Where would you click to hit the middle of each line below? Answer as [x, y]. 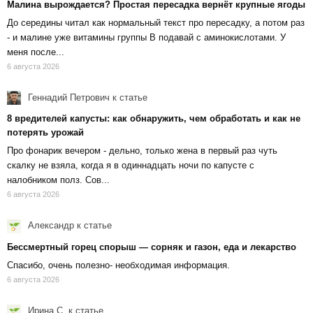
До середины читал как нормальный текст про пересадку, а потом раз [156, 22]
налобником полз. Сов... [58, 180]
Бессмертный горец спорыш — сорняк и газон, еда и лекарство [152, 247]
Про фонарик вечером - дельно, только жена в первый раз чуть [142, 151]
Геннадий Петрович [67, 97]
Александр [50, 226]
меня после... [36, 52]
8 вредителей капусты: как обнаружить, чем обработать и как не [154, 119]
